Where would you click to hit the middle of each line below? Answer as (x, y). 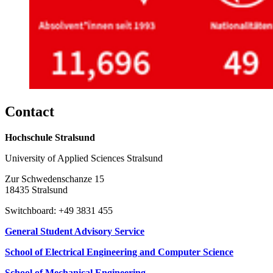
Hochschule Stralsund (50, 137)
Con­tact (30, 111)
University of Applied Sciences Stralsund (84, 158)
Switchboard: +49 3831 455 (59, 210)
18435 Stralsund (36, 190)
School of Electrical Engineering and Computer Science (119, 252)
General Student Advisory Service (75, 231)
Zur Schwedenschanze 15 (55, 179)
